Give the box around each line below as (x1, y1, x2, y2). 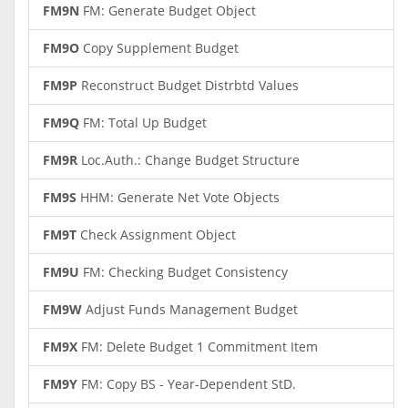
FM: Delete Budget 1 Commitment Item (77, 338, 318, 355)
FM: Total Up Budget (79, 114, 207, 131)
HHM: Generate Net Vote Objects (76, 189, 280, 206)
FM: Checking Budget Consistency (79, 263, 288, 280)
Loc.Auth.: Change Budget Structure (77, 151, 300, 168)
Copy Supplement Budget (79, 39, 239, 56)
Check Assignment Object (76, 226, 236, 243)
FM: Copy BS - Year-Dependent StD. (77, 375, 296, 393)
